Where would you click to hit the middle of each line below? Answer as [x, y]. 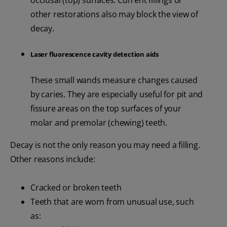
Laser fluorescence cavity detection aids [95, 54]
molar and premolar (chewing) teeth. [99, 122]
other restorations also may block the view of [114, 14]
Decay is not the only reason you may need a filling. [105, 145]
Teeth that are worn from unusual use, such [112, 201]
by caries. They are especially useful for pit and [117, 94]
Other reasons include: [53, 159]
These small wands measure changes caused [114, 80]
